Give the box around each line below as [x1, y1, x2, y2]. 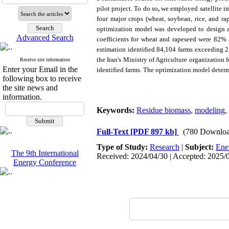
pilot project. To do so [97, 5, 158, 12]
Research [150, 143, 179, 151]
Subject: [185, 143, 216, 151]
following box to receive [3, 74, 81, 83]
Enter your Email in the [3, 65, 78, 74]
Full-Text [97, 127, 130, 136]
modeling [195, 106, 225, 114]
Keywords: [97, 106, 136, 114]
